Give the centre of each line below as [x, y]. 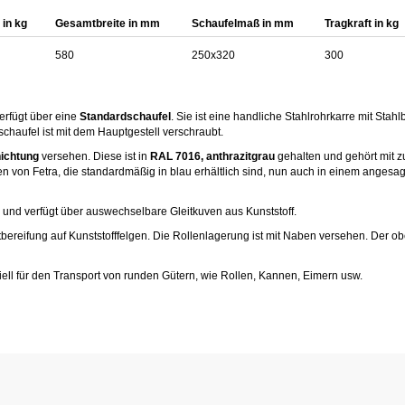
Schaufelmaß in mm [243, 24]
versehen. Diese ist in [94, 156]
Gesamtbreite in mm [108, 24]
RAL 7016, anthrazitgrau [212, 156]
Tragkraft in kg [362, 24]
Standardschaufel [125, 117]
